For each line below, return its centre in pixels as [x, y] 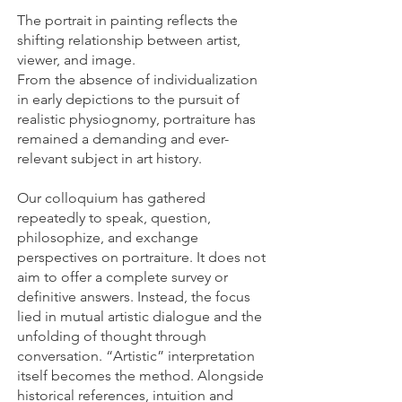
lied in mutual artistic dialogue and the [140, 316]
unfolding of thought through [112, 336]
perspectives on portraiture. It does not [141, 257]
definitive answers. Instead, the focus [134, 297]
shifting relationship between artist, [129, 40]
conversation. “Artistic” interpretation [136, 356]
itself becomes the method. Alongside [140, 376]
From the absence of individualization [137, 79]
